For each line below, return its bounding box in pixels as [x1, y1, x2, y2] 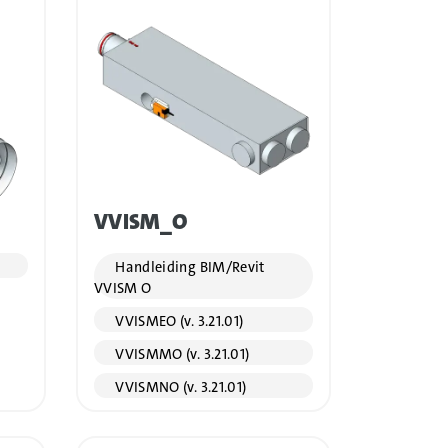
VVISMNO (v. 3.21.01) [111, 378, 247, 398]
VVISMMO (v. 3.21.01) [111, 345, 250, 365]
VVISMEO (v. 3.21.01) [111, 312, 244, 332]
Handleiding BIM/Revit [111, 258, 265, 278]
